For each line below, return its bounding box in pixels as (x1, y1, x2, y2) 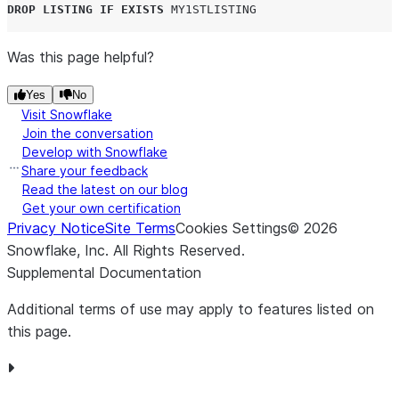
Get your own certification (22, 200, 181, 216)
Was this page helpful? (7, 48, 154, 66)
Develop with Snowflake (22, 144, 167, 159)
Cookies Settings (175, 219, 288, 237)
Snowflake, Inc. (7, 241, 113, 259)
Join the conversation (22, 126, 153, 141)
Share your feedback (21, 163, 148, 178)
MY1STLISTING (171, 3, 256, 16)
